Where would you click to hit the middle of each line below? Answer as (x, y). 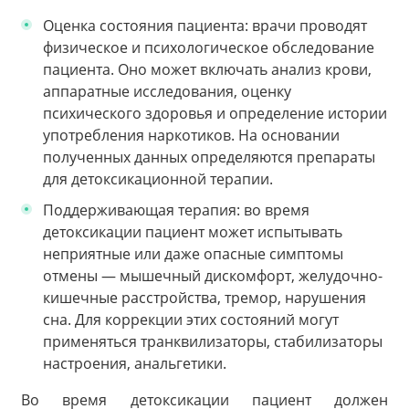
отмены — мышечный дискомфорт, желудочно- (213, 275)
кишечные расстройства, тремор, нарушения (204, 297)
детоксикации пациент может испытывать (193, 231)
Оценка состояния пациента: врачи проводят (205, 25)
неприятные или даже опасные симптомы (193, 253)
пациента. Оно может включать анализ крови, (207, 69)
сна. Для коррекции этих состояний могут (191, 319)
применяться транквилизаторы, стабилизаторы (213, 341)
